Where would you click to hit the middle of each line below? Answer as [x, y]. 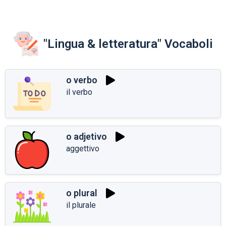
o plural [82, 193]
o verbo [82, 80]
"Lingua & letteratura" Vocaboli [128, 44]
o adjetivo [87, 137]
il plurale [81, 205]
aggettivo [83, 148]
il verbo [79, 92]
